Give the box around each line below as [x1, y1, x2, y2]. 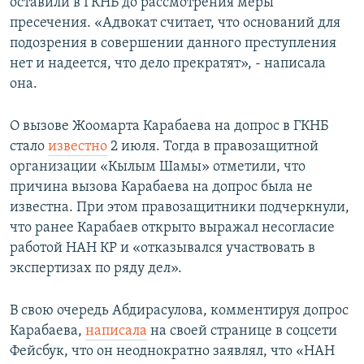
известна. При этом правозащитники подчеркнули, [10, 200, 349, 216]
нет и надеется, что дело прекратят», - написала [10, 56, 326, 72]
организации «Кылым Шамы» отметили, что [10, 159, 305, 175]
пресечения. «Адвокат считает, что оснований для [10, 15, 340, 32]
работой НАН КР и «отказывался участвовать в [10, 240, 315, 257]
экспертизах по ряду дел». [10, 261, 182, 277]
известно [48, 139, 107, 155]
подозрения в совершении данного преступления [10, 36, 336, 52]
